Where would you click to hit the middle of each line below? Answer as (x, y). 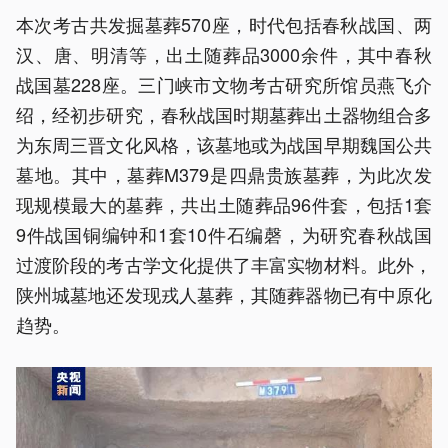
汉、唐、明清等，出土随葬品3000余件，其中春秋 (224, 54)
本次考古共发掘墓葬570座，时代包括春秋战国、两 (224, 24)
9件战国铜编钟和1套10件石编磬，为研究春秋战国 (224, 234)
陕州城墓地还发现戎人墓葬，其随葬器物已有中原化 (224, 294)
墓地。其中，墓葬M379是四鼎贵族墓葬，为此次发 (224, 174)
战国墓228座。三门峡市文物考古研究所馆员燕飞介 (224, 84)
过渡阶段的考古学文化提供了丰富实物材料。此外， (224, 264)
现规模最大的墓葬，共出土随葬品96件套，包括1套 (224, 204)
